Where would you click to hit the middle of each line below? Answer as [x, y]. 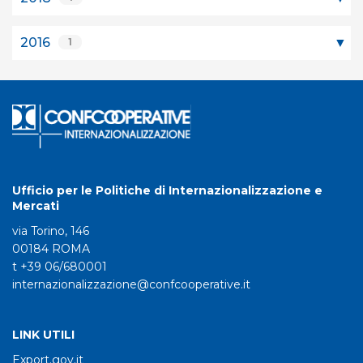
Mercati [36, 205]
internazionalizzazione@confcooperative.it [131, 284]
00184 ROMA [51, 248]
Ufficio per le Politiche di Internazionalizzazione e [167, 190]
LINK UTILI [43, 334]
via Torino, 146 [51, 231]
